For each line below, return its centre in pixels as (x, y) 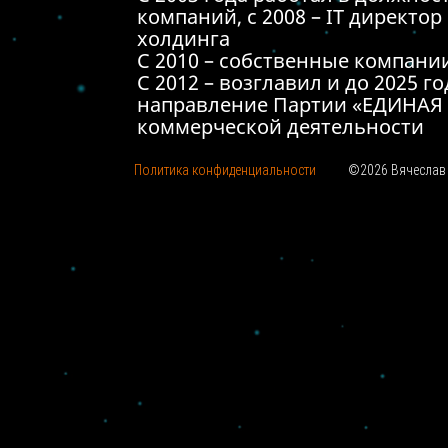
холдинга (183, 38)
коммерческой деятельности (280, 126)
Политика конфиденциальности (225, 170)
